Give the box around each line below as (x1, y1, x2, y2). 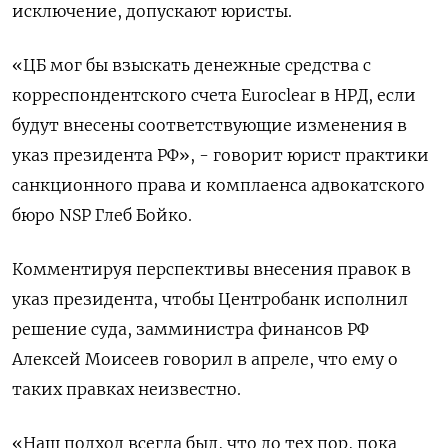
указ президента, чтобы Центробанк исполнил (12, 289, 408, 309)
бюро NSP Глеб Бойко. (12, 205, 192, 225)
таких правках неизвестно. (12, 379, 241, 399)
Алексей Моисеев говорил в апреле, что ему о (12, 349, 398, 369)
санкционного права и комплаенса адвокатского (12, 175, 425, 195)
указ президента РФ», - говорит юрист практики (12, 145, 429, 165)
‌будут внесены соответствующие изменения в (12, 115, 407, 135)
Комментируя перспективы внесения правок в (12, 259, 411, 279)
